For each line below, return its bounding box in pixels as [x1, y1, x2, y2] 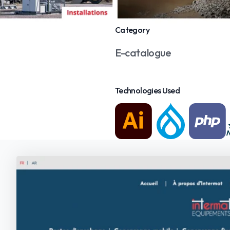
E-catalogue [115, 46, 171, 59]
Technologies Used [115, 85, 180, 95]
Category [115, 25, 149, 35]
